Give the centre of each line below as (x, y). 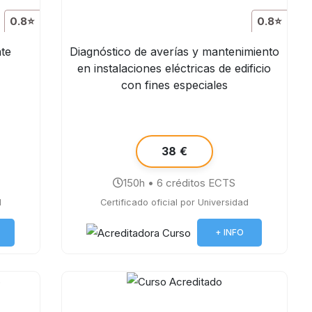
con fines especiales (174, 85)
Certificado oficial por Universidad (174, 202)
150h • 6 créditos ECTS (180, 183)
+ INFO (230, 232)
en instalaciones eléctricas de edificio (174, 68)
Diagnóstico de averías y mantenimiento (174, 52)
